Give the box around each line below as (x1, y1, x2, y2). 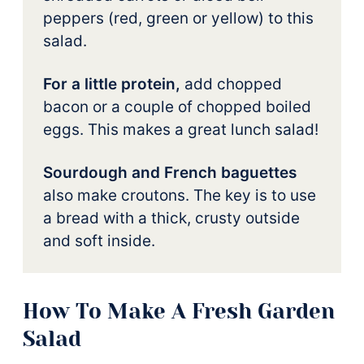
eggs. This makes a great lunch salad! (43, 120, 318, 139)
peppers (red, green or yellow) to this (43, 9, 314, 28)
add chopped (180, 75, 282, 93)
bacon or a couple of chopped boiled (43, 97, 311, 116)
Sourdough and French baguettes (43, 163, 297, 182)
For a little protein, (43, 75, 180, 93)
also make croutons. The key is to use (43, 186, 316, 205)
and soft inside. (43, 232, 155, 250)
